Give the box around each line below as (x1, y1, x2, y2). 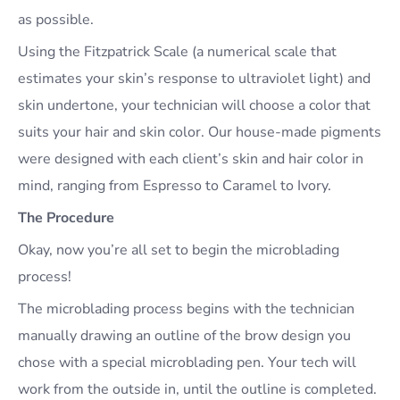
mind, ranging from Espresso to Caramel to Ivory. (18, 176, 331, 196)
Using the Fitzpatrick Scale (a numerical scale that (18, 42, 337, 62)
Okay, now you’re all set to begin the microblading (18, 240, 339, 261)
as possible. (18, 10, 94, 30)
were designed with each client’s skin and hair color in (18, 149, 363, 170)
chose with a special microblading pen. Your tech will (18, 353, 356, 373)
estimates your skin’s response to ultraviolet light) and (18, 69, 371, 89)
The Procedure (18, 208, 114, 229)
